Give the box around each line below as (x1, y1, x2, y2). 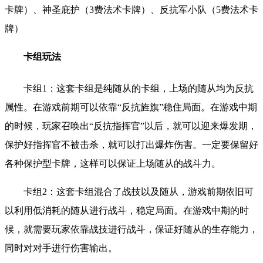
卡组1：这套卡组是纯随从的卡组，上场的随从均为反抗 (23, 83, 254, 93)
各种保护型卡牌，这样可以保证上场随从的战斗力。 (5, 158, 221, 168)
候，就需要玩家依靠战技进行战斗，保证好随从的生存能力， (5, 224, 258, 234)
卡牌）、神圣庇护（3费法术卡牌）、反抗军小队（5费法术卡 (5, 5, 258, 15)
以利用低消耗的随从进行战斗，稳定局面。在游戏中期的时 (5, 205, 249, 215)
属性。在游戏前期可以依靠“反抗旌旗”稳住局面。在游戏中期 (5, 102, 257, 112)
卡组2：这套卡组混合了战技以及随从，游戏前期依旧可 (23, 186, 254, 197)
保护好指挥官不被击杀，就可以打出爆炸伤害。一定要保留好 (5, 139, 258, 150)
